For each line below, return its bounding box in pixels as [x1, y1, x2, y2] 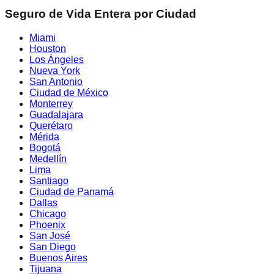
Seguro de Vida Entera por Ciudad [5, 7, 196, 21]
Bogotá [29, 142, 61, 153]
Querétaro [29, 120, 73, 131]
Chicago [29, 208, 66, 219]
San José [29, 230, 70, 241]
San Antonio [29, 76, 83, 87]
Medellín [29, 153, 67, 164]
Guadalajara [29, 109, 83, 120]
